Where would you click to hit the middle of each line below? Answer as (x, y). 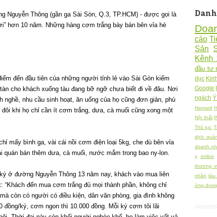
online (207, 156)
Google (204, 88)
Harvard (203, 108)
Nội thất (204, 117)
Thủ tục (203, 127)
